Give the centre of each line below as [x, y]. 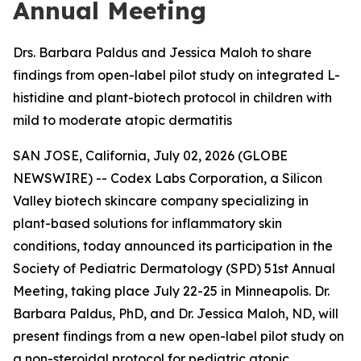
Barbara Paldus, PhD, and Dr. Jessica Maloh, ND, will [176, 313]
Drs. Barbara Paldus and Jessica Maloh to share [162, 52]
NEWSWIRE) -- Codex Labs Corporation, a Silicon [168, 178]
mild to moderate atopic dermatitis [122, 120]
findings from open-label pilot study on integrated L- [176, 75]
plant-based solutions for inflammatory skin [147, 223]
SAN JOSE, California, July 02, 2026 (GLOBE [150, 156]
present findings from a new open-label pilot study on [178, 336]
